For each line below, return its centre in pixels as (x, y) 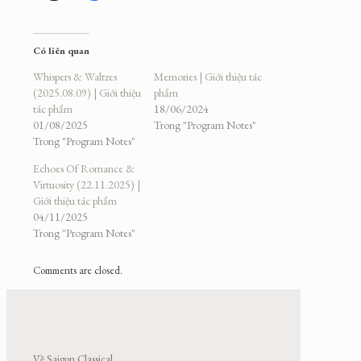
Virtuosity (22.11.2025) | (87, 185)
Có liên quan (61, 51)
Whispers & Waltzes (75, 77)
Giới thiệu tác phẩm (75, 201)
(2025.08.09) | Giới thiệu (87, 93)
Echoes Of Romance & (84, 169)
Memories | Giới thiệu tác (207, 77)
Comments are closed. (78, 271)
